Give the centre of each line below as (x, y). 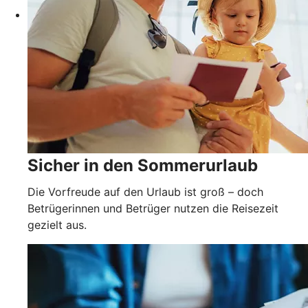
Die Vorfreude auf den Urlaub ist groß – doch (145, 191)
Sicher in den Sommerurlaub (143, 165)
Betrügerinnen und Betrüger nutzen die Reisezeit (153, 208)
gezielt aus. (57, 224)
